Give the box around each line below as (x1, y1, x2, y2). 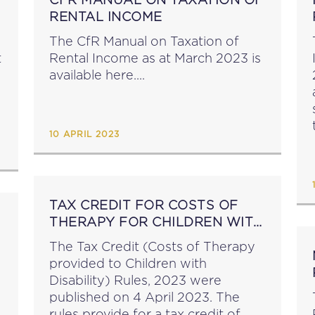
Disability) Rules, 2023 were (49, 274, 221, 287)
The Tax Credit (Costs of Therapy (49, 240, 255, 253)
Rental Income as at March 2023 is (49, 51, 261, 65)
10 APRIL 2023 (49, 130, 120, 139)
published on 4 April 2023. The (49, 290, 240, 304)
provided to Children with (49, 257, 207, 270)
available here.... (49, 68, 145, 82)
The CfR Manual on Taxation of (49, 34, 239, 48)
